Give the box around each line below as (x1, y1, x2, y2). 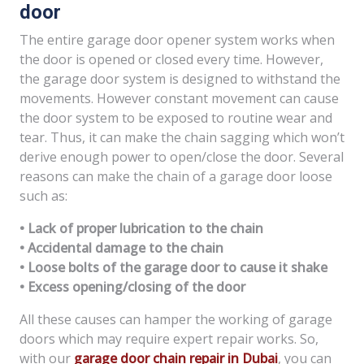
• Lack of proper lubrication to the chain (19, 219, 263, 237)
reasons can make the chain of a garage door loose (19, 167, 332, 185)
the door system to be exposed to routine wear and (19, 109, 332, 127)
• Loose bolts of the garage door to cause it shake (19, 258, 327, 276)
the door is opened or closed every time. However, (19, 50, 323, 68)
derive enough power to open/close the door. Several (19, 148, 344, 166)
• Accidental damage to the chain (19, 239, 223, 257)
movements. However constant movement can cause (19, 89, 339, 107)
